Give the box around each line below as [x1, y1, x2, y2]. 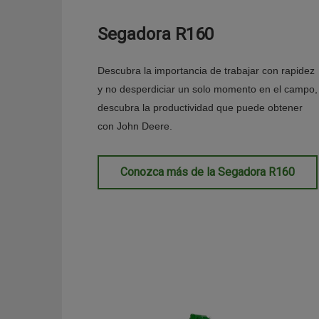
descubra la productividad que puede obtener [98, 102, 303, 114]
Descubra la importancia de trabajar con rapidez [98, 65, 315, 77]
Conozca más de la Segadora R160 [120, 165, 295, 179]
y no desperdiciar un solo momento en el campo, [98, 83, 318, 95]
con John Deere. [98, 120, 172, 132]
